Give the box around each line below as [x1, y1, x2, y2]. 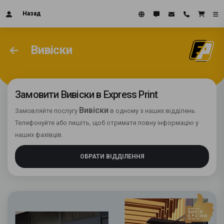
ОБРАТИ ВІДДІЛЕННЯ [79, 153, 144, 160]
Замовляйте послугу [15, 107, 79, 114]
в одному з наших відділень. [108, 107, 196, 114]
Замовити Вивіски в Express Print [15, 88, 158, 100]
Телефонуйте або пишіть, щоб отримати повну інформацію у [15, 119, 198, 126]
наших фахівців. [15, 131, 63, 138]
